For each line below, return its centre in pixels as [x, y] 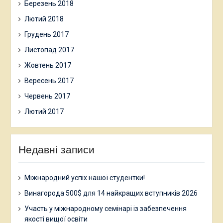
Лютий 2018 [44, 19]
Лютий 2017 [44, 111]
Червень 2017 [47, 96]
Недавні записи [56, 149]
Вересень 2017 [49, 80]
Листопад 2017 [49, 50]
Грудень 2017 [46, 34]
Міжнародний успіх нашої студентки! [84, 177]
